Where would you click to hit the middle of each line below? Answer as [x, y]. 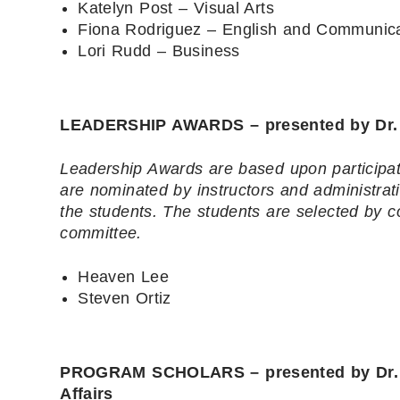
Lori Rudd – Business [159, 50]
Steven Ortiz [125, 298]
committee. [101, 233]
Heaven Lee [123, 276]
